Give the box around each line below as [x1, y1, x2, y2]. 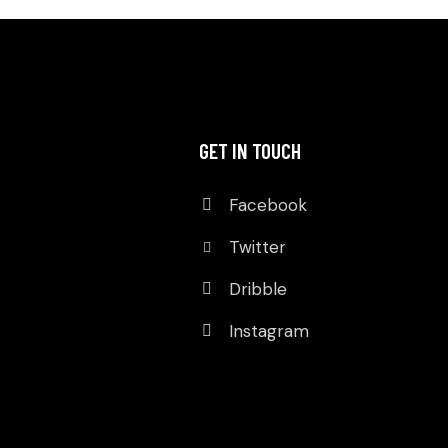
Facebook [228, 194, 307, 217]
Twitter [228, 236, 286, 259]
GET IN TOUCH [198, 138, 301, 164]
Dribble [228, 278, 287, 301]
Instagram [228, 320, 309, 343]
